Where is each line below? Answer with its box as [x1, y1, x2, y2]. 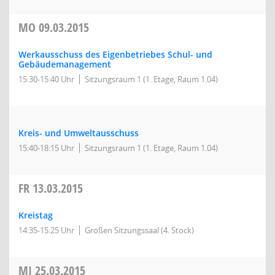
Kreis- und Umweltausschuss [18, 127, 139, 139]
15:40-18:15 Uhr [18, 142, 74, 153]
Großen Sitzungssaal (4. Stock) [85, 225, 194, 236]
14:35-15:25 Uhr [18, 225, 74, 236]
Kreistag [18, 209, 53, 221]
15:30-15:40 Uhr [18, 74, 74, 85]
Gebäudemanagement [18, 58, 111, 70]
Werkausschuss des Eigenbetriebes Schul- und [18, 48, 212, 60]
